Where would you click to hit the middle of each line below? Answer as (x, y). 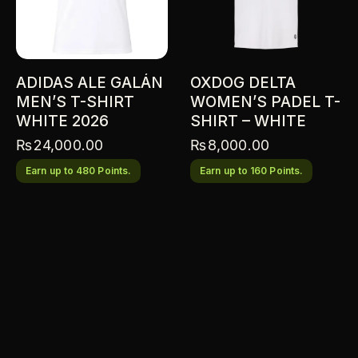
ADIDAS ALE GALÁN (89, 83)
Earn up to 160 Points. (252, 171)
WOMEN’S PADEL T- (265, 102)
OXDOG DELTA (243, 83)
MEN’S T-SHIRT (75, 102)
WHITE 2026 (62, 121)
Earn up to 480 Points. (79, 171)
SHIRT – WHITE (248, 121)
